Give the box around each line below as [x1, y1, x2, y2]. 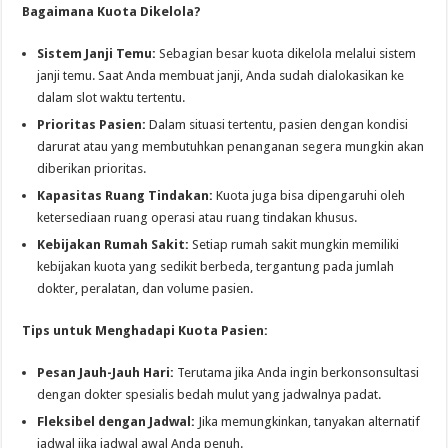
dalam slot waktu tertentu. [37, 90, 186, 106]
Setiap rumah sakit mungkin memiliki [189, 237, 400, 253]
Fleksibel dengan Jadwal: [37, 414, 196, 430]
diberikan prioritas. [37, 161, 147, 177]
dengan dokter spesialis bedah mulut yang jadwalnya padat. [37, 387, 382, 403]
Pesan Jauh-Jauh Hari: [37, 365, 175, 381]
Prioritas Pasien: [37, 117, 147, 133]
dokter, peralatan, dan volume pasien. [37, 281, 254, 297]
